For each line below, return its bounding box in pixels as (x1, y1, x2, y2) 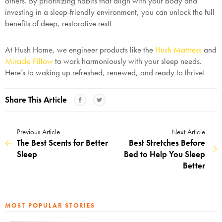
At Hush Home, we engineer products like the (5, 44, 155, 55)
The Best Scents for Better (17, 137, 108, 149)
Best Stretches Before (129, 137, 205, 149)
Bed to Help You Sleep (124, 149, 205, 160)
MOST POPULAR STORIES (5, 201, 95, 210)
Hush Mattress (155, 44, 202, 55)
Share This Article (5, 94, 67, 106)
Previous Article (17, 127, 60, 137)
